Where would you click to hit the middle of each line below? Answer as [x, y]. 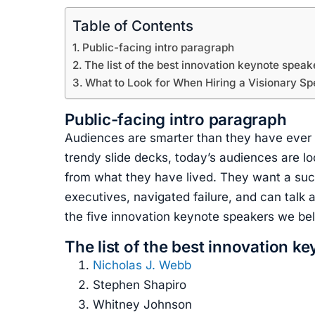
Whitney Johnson [142, 305]
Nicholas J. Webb [142, 265]
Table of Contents [133, 25]
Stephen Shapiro [140, 285]
